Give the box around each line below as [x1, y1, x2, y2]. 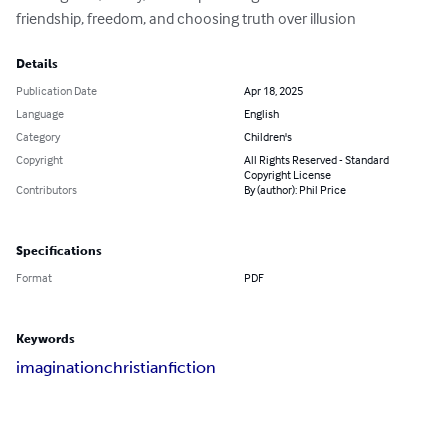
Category [16, 129, 60, 145]
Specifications [16, 244, 102, 259]
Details [16, 57, 58, 72]
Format [16, 270, 52, 286]
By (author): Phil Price [244, 182, 346, 198]
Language [16, 106, 64, 122]
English [244, 106, 279, 122]
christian [104, 358, 168, 378]
